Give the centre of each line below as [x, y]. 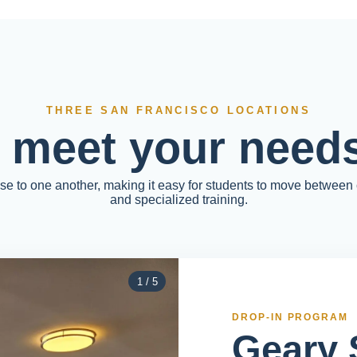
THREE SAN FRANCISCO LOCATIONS [178, 111]
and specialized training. [178, 200]
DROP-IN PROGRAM [290, 318]
